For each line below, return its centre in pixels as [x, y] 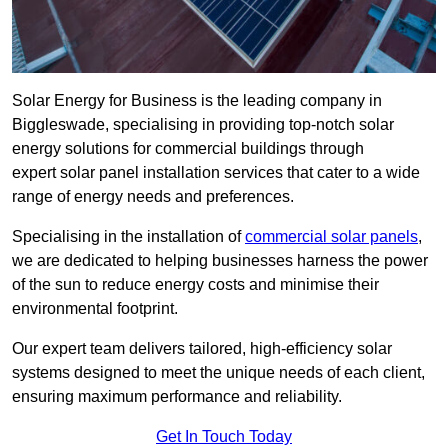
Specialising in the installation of [128, 237]
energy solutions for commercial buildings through [188, 149]
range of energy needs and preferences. [153, 197]
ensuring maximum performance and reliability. [177, 397]
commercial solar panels [331, 237]
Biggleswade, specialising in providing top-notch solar [203, 125]
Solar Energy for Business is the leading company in [197, 101]
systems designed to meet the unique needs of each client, [218, 373]
